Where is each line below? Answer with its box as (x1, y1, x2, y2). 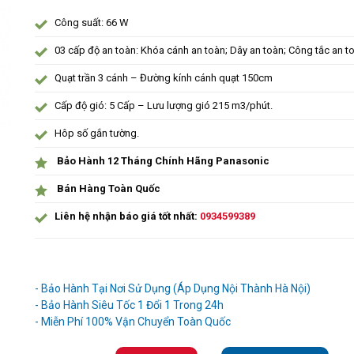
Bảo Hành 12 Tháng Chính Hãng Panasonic (54, 154, 269, 167)
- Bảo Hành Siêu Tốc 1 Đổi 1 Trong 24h (34, 298, 224, 311)
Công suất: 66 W (54, 16, 129, 28)
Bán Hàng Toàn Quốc (54, 182, 160, 194)
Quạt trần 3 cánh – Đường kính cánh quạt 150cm (54, 71, 273, 84)
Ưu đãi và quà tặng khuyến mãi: (34, 262, 217, 278)
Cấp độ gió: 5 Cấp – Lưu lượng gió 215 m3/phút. (54, 99, 273, 111)
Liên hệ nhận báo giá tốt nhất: (54, 209, 200, 222)
